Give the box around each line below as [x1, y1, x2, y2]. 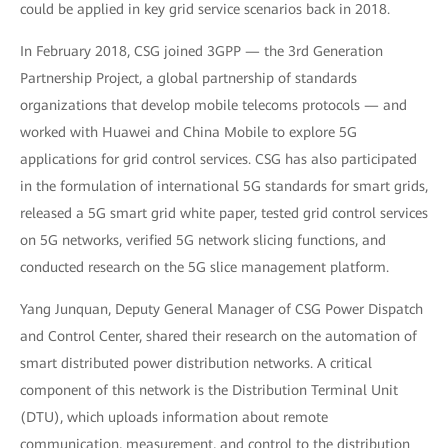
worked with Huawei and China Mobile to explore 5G [20, 123, 357, 140]
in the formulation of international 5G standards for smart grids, [20, 177, 428, 194]
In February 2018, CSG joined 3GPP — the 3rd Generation [20, 42, 383, 59]
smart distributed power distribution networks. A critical [20, 354, 372, 371]
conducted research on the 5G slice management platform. [20, 258, 389, 275]
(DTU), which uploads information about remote [20, 408, 328, 425]
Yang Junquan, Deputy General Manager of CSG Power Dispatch [20, 300, 423, 317]
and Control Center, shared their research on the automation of [20, 327, 417, 344]
